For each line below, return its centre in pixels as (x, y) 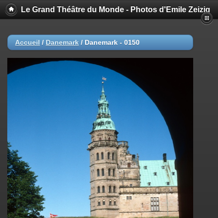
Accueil (27, 42)
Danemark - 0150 (112, 42)
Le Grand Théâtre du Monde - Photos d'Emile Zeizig (115, 9)
